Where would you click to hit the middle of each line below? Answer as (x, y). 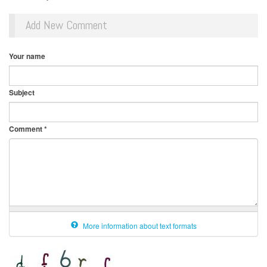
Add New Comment (66, 25)
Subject (22, 93)
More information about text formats (139, 226)
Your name (27, 56)
